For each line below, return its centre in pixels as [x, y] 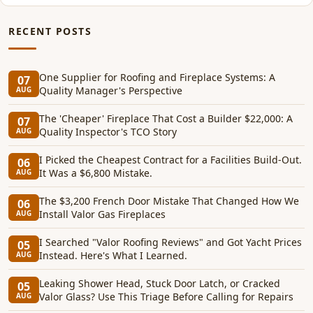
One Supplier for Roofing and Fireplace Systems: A [157, 77]
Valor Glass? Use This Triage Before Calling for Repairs [166, 297]
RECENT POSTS [50, 31]
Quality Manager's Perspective [111, 90]
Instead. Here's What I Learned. [113, 255]
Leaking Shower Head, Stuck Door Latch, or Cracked [160, 283]
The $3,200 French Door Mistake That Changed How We [169, 201]
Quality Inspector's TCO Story [108, 132]
